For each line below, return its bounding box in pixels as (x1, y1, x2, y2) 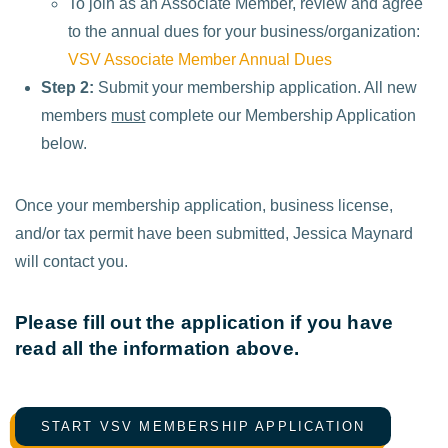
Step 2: (41, 78, 95, 96)
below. (41, 134, 88, 152)
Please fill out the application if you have (15, 312, 394, 334)
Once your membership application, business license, (15, 196, 393, 214)
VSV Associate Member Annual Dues (67, 50, 332, 68)
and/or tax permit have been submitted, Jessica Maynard (15, 224, 413, 242)
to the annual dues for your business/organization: (67, 22, 420, 40)
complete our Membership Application (145, 106, 417, 124)
